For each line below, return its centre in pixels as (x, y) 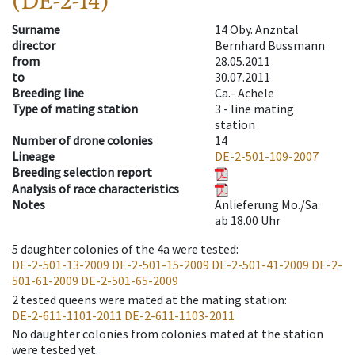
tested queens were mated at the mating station (153, 299)
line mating (262, 109)
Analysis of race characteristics (95, 188)
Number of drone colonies (82, 141)
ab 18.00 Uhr (248, 221)
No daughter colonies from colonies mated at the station (168, 333)
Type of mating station (75, 109)
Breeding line (48, 93)
